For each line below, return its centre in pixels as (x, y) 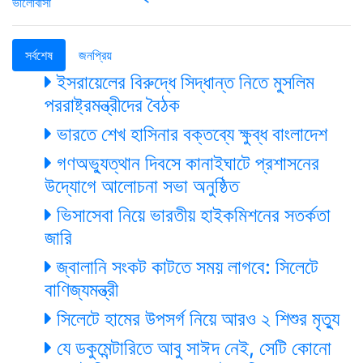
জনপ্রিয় (95, 56)
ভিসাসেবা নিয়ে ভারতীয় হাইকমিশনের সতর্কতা (191, 216)
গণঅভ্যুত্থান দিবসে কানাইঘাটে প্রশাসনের (186, 164)
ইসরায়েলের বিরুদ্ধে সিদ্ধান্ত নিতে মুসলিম (183, 83)
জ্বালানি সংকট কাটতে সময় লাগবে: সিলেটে (185, 267)
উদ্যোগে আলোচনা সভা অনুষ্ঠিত (142, 186)
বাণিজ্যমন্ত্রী (81, 290)
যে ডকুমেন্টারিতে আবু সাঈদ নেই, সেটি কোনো (192, 348)
